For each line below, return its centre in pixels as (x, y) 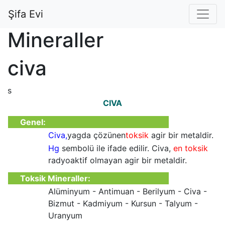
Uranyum (65, 215)
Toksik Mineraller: (54, 178)
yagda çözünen (96, 135)
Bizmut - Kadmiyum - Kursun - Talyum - (123, 203)
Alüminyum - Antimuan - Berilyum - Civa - (128, 191)
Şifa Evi (26, 14)
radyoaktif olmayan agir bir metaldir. (118, 160)
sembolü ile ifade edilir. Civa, (116, 148)
